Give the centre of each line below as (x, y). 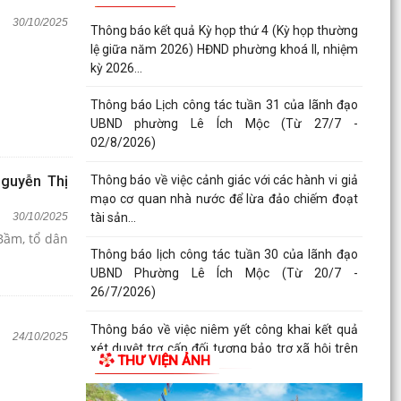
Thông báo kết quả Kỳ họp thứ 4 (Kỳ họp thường (224, 30)
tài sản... (113, 217)
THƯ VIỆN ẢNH (163, 360)
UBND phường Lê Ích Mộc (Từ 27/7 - (224, 124)
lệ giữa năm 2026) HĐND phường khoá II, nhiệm (224, 49)
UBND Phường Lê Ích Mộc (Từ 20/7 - (224, 273)
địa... (102, 367)
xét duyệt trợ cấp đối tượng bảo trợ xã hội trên (224, 349)
